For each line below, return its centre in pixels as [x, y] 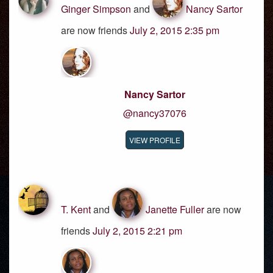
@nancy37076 [155, 113]
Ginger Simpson [96, 9]
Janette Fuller [175, 209]
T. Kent [76, 209]
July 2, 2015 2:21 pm [137, 231]
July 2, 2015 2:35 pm [175, 30]
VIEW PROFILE [155, 140]
